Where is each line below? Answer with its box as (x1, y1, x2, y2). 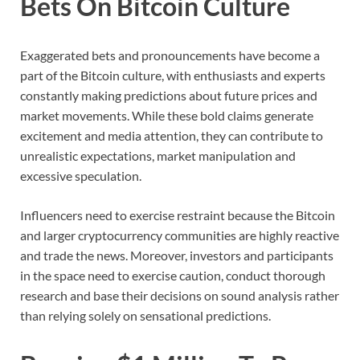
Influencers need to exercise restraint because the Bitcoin (20, 207, 335, 223)
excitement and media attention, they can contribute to (20, 128, 323, 144)
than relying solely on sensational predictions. (20, 308, 271, 324)
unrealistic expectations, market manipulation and (20, 148, 296, 164)
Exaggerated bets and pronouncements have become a (20, 47, 320, 63)
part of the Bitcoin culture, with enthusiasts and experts (20, 67, 325, 84)
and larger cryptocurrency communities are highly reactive (20, 227, 339, 243)
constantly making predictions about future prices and (20, 88, 317, 104)
